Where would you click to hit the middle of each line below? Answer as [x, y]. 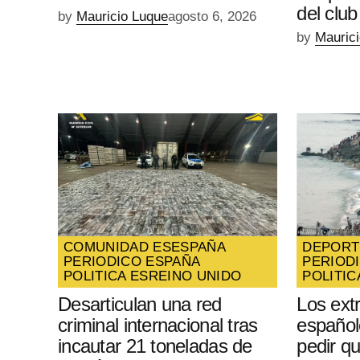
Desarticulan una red [140, 304]
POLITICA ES [106, 276]
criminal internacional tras [158, 325]
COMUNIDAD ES [118, 247]
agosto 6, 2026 [212, 17]
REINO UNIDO [195, 276]
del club [327, 14]
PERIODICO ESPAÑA [132, 261]
